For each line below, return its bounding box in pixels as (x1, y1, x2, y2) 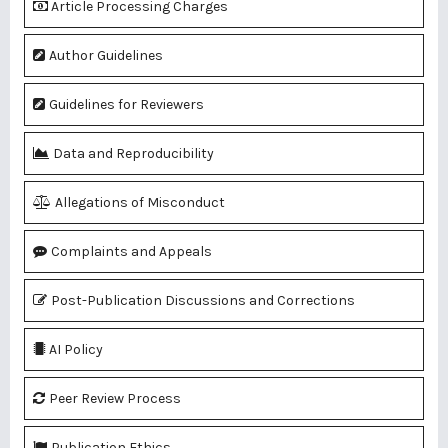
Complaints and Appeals (51, 243, 212, 261)
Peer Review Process (49, 390, 181, 408)
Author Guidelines (49, 47, 163, 65)
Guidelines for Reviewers (49, 96, 204, 114)
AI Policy (49, 341, 103, 359)
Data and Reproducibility (53, 145, 214, 163)
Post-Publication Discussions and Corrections (51, 292, 355, 310)
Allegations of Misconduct (55, 194, 225, 212)
